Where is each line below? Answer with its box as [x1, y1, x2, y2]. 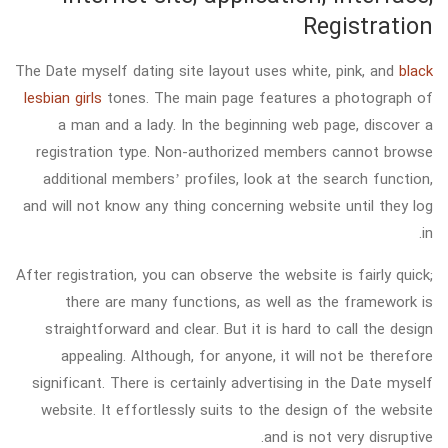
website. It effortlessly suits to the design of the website [41, 396, 433, 423]
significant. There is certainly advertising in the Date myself [32, 369, 433, 396]
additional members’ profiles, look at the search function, [43, 165, 433, 192]
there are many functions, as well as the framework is [65, 288, 433, 315]
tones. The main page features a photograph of [102, 84, 433, 111]
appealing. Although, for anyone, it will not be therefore [61, 342, 433, 369]
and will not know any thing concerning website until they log [23, 192, 433, 219]
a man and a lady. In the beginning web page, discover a [58, 111, 433, 138]
